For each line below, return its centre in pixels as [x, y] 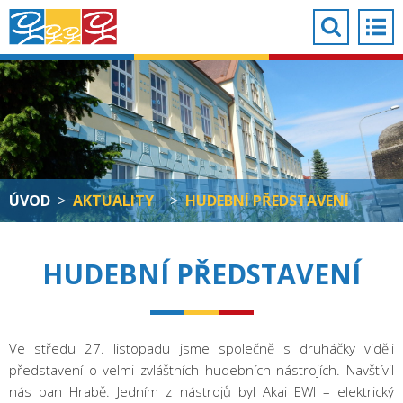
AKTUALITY [113, 201]
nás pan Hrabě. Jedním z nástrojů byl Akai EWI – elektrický [201, 391]
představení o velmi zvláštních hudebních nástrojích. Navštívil [201, 370]
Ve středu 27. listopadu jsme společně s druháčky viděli [201, 348]
